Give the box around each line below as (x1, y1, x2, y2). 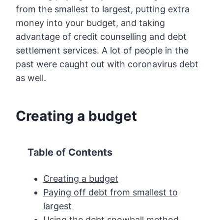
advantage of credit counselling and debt (16, 31, 187, 42)
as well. (16, 73, 46, 83)
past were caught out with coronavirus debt (16, 59, 198, 70)
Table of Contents (27, 146, 112, 159)
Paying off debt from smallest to (43, 187, 178, 198)
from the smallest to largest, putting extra (16, 4, 190, 15)
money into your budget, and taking (16, 18, 165, 28)
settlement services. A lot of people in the (16, 45, 189, 56)
